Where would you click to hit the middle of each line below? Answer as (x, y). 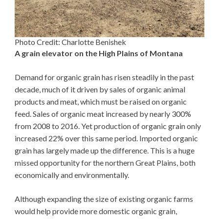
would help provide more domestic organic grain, (96, 211)
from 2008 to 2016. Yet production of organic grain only (108, 126)
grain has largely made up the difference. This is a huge (105, 151)
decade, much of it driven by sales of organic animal (100, 89)
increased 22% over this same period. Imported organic (106, 138)
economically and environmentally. (72, 175)
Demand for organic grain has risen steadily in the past (104, 77)
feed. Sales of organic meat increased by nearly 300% (103, 114)
